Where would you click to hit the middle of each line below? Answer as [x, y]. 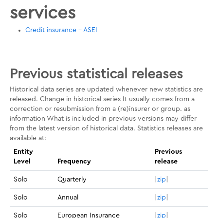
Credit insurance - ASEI [61, 30]
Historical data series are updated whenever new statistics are [106, 90]
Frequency [74, 162]
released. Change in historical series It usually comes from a [102, 99]
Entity [23, 152]
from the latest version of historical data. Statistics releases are [106, 128]
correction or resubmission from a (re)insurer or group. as [100, 109]
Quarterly [72, 180]
